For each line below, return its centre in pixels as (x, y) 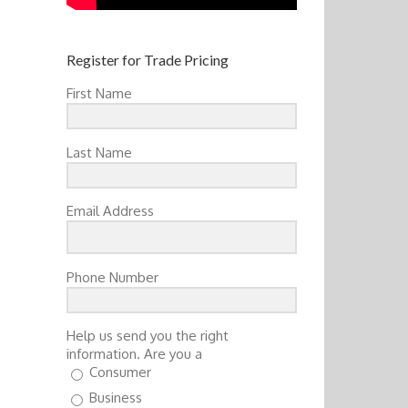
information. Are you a (134, 354)
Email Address (110, 211)
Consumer (120, 372)
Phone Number (112, 277)
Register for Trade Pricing (148, 60)
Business (116, 397)
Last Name (99, 152)
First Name (99, 94)
